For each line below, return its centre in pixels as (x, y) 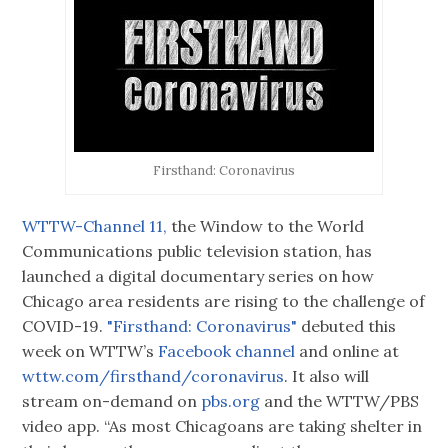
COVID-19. (63, 326)
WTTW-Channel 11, (95, 226)
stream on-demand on (112, 401)
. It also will (327, 376)
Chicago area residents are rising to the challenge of (224, 301)
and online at (347, 351)
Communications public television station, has (197, 251)
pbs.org (231, 401)
